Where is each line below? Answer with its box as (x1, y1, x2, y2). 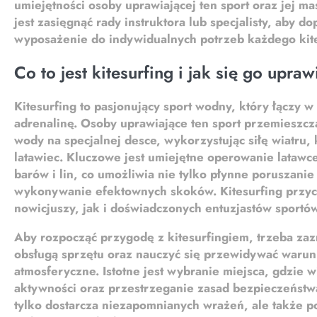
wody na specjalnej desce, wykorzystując (14, 131, 248, 149)
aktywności (14, 279, 76, 296)
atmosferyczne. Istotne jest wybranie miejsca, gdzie (14, 262, 307, 279)
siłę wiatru (248, 131, 306, 149)
